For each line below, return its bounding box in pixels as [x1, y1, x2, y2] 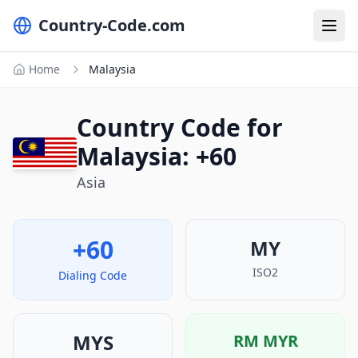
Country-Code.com [38, 14, 185, 36]
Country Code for [77, 111, 283, 144]
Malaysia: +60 [77, 140, 237, 173]
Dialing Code [58, 268, 127, 283]
